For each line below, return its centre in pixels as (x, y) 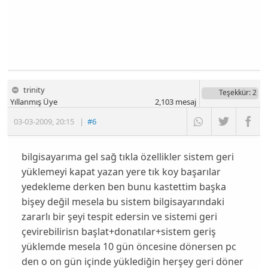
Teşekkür (234, 93)
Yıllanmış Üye (34, 102)
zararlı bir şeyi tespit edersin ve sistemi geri (119, 217)
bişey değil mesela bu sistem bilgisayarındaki (123, 202)
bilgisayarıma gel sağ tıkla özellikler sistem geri (127, 157)
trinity (34, 90)
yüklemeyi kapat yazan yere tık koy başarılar (121, 172)
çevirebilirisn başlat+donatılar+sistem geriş (118, 232)
